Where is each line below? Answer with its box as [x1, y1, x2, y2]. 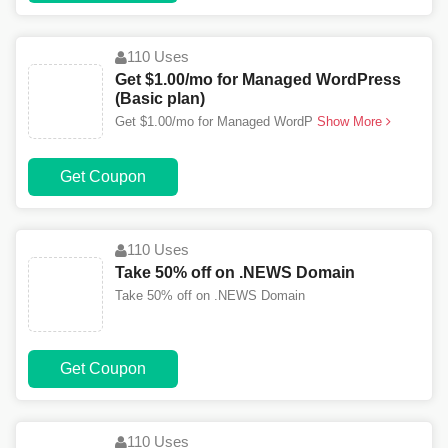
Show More [313, 114, 386, 130]
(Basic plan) [115, 90, 205, 108]
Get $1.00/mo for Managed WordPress [115, 71, 401, 89]
